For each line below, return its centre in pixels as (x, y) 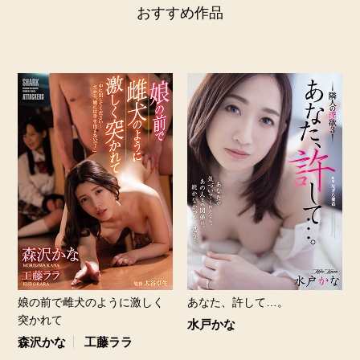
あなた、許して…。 (237, 302)
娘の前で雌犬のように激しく (91, 302)
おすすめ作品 (180, 12)
